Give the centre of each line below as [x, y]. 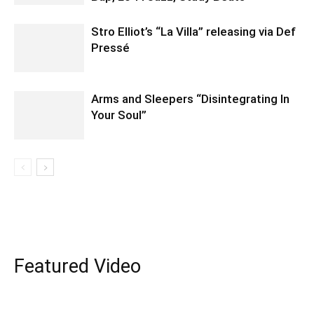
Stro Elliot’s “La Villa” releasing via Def [193, 32]
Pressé [110, 48]
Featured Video [77, 266]
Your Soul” [119, 115]
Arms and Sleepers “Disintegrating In [190, 99]
